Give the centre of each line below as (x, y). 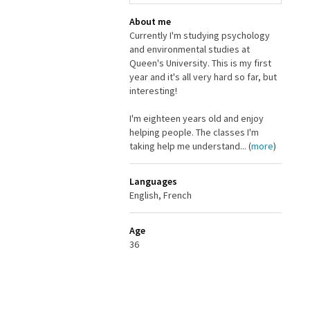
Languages (153, 181)
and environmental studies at (190, 49)
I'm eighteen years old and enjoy (197, 118)
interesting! (153, 91)
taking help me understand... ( (190, 146)
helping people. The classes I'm (194, 132)
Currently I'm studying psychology (200, 35)
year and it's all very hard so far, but (203, 77)
